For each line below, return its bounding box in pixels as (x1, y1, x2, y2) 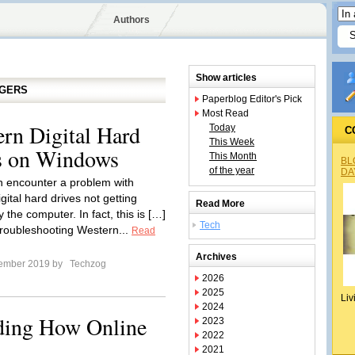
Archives (196, 251, 237, 262)
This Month (209, 151, 257, 162)
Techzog (67, 258, 106, 269)
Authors (113, 14, 150, 25)
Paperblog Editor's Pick (202, 94, 302, 105)
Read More (196, 198, 245, 209)
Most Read (202, 108, 249, 119)
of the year (209, 165, 254, 176)
